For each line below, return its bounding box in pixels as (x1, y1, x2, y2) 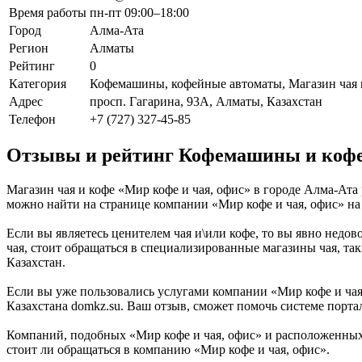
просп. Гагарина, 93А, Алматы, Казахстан (90, 94, 322, 108)
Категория (9, 76, 66, 90)
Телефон (9, 112, 56, 126)
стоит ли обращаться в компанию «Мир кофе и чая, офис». (6, 343, 330, 357)
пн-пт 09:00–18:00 (90, 5, 189, 19)
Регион (9, 40, 48, 55)
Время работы (9, 5, 86, 19)
